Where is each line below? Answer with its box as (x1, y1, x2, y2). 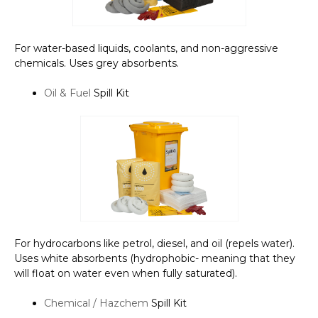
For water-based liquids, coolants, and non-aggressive (14, 41, 278, 55)
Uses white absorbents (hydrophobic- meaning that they (14, 251, 295, 265)
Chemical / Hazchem (44, 296, 148, 309)
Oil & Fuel (44, 86, 91, 99)
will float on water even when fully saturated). (14, 266, 237, 280)
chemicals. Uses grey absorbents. (14, 56, 179, 70)
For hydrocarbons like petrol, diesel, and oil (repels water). (14, 236, 295, 250)
